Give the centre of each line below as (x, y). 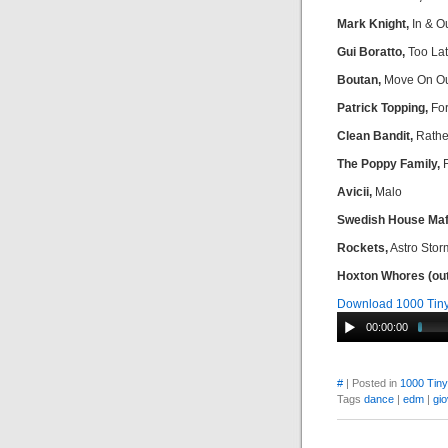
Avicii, (354, 192)
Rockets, (362, 248)
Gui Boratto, (371, 52)
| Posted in (371, 383)
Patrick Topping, (382, 108)
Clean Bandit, (375, 136)
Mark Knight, (373, 24)
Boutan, (359, 80)
